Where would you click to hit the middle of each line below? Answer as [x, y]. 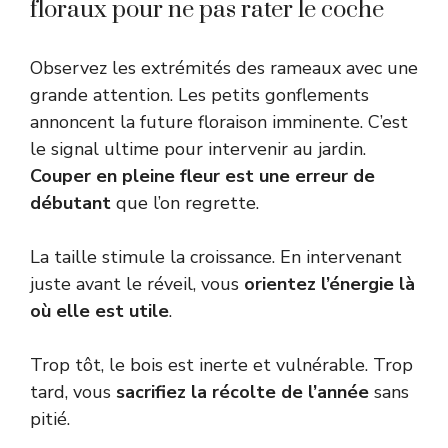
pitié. [50, 418]
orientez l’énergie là [329, 283]
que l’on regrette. [185, 202]
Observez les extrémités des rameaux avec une [224, 67]
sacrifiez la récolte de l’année [242, 391]
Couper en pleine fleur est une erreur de [202, 175]
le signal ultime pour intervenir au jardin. [198, 148]
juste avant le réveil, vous [137, 283]
